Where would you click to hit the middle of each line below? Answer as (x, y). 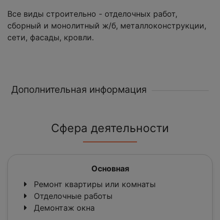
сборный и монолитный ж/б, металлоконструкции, (107, 26)
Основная (110, 169)
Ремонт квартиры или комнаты (94, 184)
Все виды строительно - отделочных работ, (92, 14)
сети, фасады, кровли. (51, 38)
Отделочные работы (72, 196)
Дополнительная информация (79, 90)
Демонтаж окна (63, 208)
